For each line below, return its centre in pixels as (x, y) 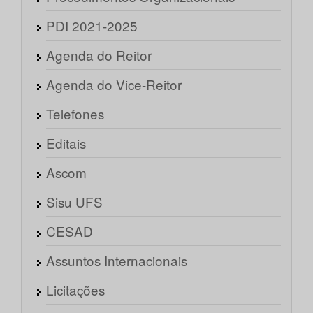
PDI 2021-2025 (92, 26)
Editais (66, 143)
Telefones (75, 114)
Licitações (75, 290)
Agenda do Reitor (99, 55)
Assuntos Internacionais (117, 261)
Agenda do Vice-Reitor (114, 85)
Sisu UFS (74, 202)
